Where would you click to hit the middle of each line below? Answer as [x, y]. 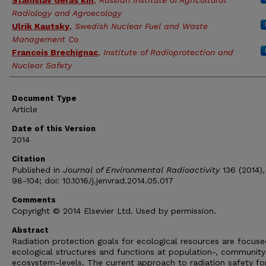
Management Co [45, 39]
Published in [36, 170]
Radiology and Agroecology [67, 13]
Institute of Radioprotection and [168, 53]
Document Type [44, 99]
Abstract [30, 230]
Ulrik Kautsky [41, 26]
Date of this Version [54, 129]
